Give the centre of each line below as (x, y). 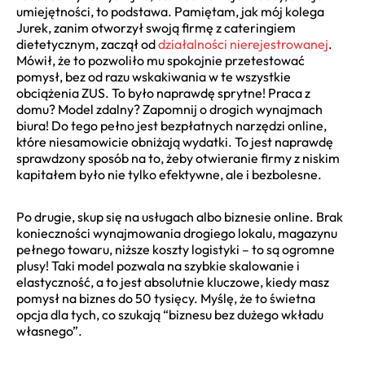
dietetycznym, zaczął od (87, 44)
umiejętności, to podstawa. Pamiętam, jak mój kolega (170, 11)
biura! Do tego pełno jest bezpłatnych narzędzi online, (172, 125)
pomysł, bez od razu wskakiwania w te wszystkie (154, 76)
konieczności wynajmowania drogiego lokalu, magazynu (177, 233)
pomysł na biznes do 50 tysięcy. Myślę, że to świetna (166, 298)
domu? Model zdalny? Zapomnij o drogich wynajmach (169, 109)
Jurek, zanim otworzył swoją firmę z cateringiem (156, 27)
